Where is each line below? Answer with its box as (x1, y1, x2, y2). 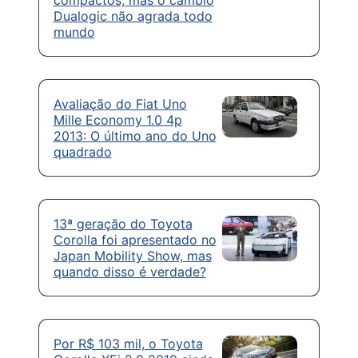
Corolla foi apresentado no (53, 231, 217, 248)
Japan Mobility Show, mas (53, 247, 212, 264)
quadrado (53, 143, 112, 160)
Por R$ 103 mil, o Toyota (53, 335, 203, 352)
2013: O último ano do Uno (53, 127, 217, 144)
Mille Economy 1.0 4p (53, 111, 182, 128)
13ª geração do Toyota (53, 215, 193, 232)
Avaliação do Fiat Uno (53, 95, 187, 112)
